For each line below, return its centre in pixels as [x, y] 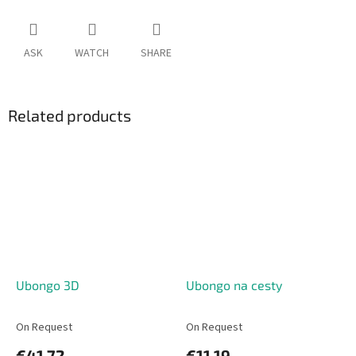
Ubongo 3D [48, 284]
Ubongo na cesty [234, 284]
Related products [70, 116]
